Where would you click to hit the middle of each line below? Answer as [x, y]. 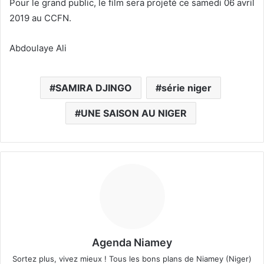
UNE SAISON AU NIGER [133, 113]
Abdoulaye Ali [38, 48]
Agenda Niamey [132, 242]
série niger [187, 88]
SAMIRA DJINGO [94, 88]
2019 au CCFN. [40, 18]
